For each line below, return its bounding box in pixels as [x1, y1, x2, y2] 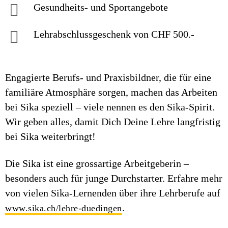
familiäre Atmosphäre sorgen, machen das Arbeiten [5, 87, 217, 98]
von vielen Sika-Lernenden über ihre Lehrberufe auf [5, 187, 220, 198]
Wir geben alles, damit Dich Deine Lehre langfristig [5, 116, 220, 127]
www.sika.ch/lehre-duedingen [5, 203, 122, 213]
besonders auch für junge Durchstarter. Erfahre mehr [5, 173, 222, 184]
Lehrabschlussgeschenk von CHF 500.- [34, 28, 194, 40]
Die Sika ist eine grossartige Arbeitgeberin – [5, 158, 189, 169]
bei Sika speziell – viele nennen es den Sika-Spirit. [5, 101, 215, 112]
